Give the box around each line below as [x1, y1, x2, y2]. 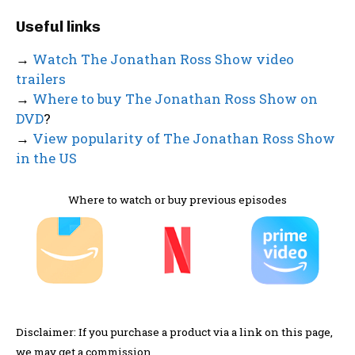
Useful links [16, 17, 101, 36]
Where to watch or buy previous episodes [68, 193, 287, 208]
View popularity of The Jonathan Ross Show [32, 129, 335, 148]
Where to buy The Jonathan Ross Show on [32, 90, 318, 109]
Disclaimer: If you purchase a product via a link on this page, [16, 325, 333, 340]
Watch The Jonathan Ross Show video [32, 50, 294, 69]
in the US [16, 149, 77, 168]
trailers [16, 70, 66, 89]
